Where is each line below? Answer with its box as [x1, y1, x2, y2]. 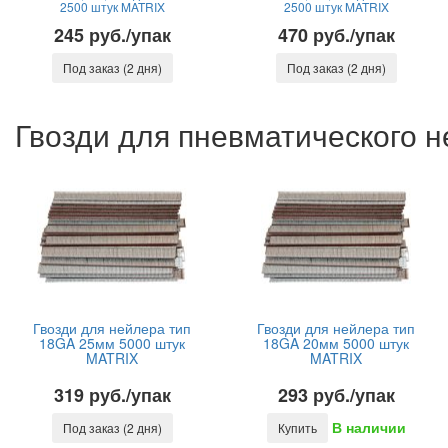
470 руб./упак [277, 22, 395, 48]
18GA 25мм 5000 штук [39, 333, 185, 353]
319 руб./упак [53, 382, 171, 408]
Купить [277, 419, 317, 436]
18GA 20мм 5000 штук [263, 333, 409, 353]
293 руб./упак [277, 382, 395, 408]
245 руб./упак [53, 22, 171, 48]
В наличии [331, 417, 406, 438]
